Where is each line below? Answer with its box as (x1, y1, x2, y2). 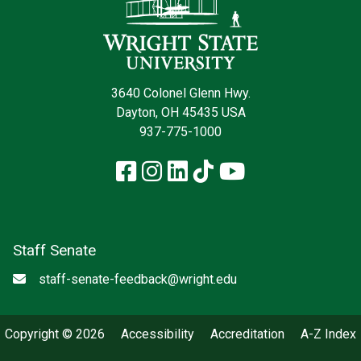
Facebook (135, 157, 235, 185)
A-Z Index (301, 326, 356, 342)
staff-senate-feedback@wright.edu (39, 272, 237, 288)
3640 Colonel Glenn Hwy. (110, 85, 251, 102)
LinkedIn (187, 157, 274, 185)
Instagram (161, 157, 268, 185)
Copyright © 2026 (5, 326, 105, 342)
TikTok (213, 157, 282, 185)
